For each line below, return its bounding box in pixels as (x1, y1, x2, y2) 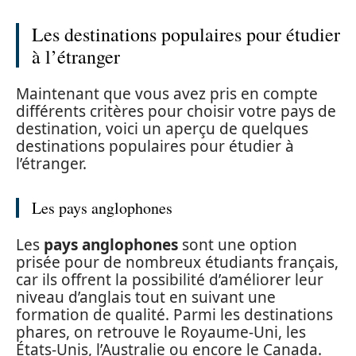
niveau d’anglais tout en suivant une (16, 286, 276, 308)
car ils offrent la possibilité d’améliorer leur (16, 269, 323, 290)
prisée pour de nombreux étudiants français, (16, 251, 339, 273)
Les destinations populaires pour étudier (32, 21, 340, 47)
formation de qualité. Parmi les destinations (16, 304, 333, 325)
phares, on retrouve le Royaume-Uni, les (16, 321, 306, 342)
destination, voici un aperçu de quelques (16, 118, 308, 140)
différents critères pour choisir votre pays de (16, 101, 336, 122)
